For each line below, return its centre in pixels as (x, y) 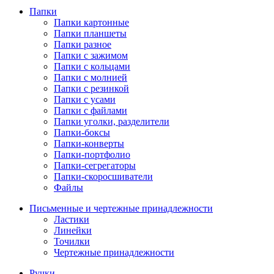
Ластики (72, 219)
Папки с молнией (91, 77)
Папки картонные (91, 22)
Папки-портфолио (92, 154)
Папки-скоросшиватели (103, 176)
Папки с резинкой (91, 88)
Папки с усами (85, 99)
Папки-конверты (89, 143)
